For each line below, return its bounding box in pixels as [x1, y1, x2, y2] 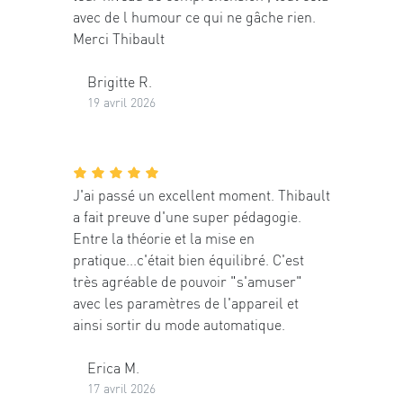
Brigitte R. [87, 72, 152, 92]
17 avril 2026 [87, 379, 156, 396]
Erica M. [87, 357, 139, 377]
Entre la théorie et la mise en [73, 228, 255, 247]
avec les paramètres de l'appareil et [73, 292, 299, 312]
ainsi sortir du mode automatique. [73, 314, 285, 334]
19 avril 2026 [87, 94, 156, 111]
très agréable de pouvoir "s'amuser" [73, 271, 302, 291]
